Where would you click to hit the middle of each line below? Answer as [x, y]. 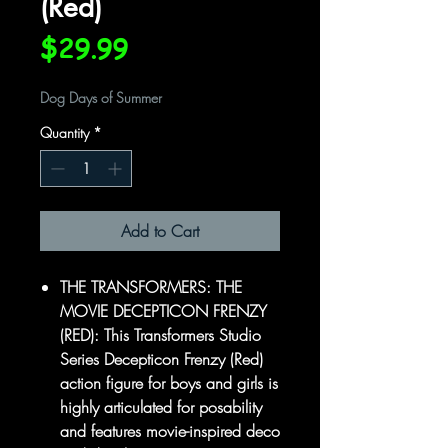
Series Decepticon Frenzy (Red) [161, 359]
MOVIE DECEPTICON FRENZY [163, 311]
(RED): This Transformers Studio [160, 335]
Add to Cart [160, 231]
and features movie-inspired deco [170, 431]
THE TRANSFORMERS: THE [151, 287]
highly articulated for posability [161, 407]
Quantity [64, 132]
